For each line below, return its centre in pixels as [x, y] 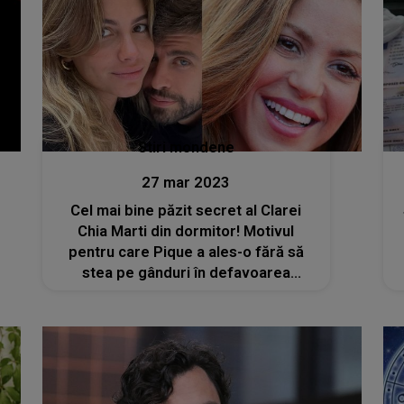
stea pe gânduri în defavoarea [186, 273]
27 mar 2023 [186, 183]
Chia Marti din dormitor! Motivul [186, 232]
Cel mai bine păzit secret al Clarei [186, 211]
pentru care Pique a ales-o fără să [186, 252]
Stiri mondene [186, 148]
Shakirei [186, 294]
